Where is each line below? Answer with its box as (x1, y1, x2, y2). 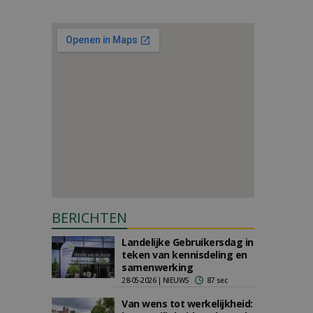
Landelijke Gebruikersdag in (122, 235, 254, 249)
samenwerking (122, 261, 193, 274)
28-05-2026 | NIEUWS (122, 275, 189, 285)
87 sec (207, 275, 228, 285)
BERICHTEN (52, 208, 127, 227)
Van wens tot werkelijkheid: (122, 297, 253, 310)
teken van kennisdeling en (122, 248, 247, 261)
